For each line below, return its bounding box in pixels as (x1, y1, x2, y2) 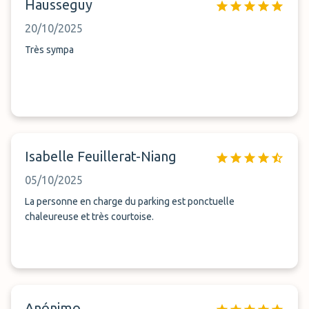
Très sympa (25, 44, 74, 55)
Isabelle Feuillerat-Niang (25, 148, 177, 164)
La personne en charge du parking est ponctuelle (25, 196, 235, 207)
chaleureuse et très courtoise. (25, 211, 154, 222)
